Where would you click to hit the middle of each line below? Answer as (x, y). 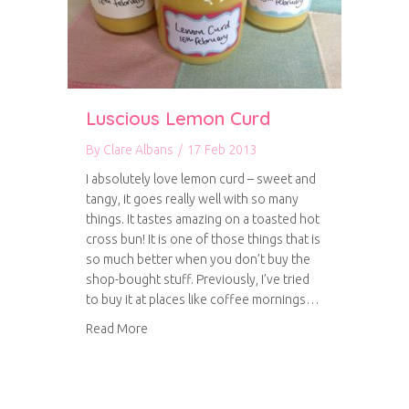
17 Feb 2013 (222, 150)
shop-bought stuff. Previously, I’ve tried (198, 279)
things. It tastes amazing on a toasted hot (203, 219)
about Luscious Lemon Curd (227, 328)
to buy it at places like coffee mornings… (203, 299)
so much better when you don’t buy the (198, 259)
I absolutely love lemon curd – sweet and (201, 179)
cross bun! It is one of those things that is (203, 239)
